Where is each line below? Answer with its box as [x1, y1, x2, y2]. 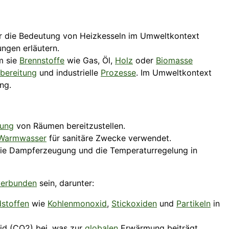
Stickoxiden [111, 198, 157, 209]
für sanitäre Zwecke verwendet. [47, 133, 171, 144]
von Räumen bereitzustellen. [14, 121, 125, 131]
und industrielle [37, 67, 101, 78]
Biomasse [156, 55, 193, 66]
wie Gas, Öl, [64, 55, 115, 66]
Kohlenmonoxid [48, 198, 107, 209]
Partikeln [176, 198, 211, 209]
